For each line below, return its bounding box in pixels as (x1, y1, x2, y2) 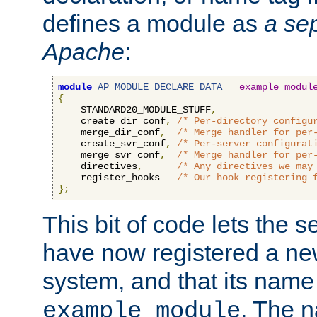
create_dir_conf (58, 115, 166, 127)
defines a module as (42, 9, 264, 37)
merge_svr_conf (58, 149, 160, 161)
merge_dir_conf (58, 126, 160, 138)
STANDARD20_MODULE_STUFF (58, 103, 211, 115)
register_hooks (58, 171, 177, 183)
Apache (42, 38, 125, 65)
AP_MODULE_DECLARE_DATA (98, 81, 222, 93)
